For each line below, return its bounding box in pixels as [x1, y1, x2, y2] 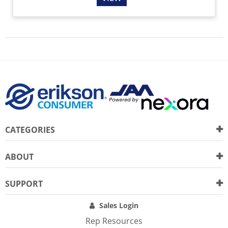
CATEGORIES [5, 124, 55, 136]
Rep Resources [85, 215, 142, 227]
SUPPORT [5, 178, 43, 190]
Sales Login [99, 201, 138, 211]
